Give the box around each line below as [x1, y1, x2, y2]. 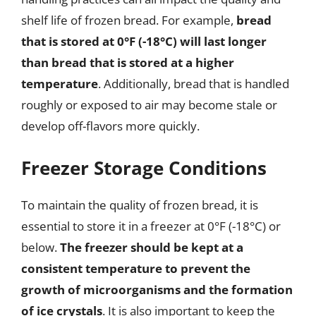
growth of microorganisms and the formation [21, 281, 293, 298]
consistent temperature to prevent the [21, 260, 250, 276]
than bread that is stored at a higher [21, 54, 234, 71]
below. [21, 238, 60, 255]
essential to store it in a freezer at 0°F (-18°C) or [21, 217, 281, 234]
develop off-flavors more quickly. [21, 118, 200, 134]
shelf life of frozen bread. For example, [21, 12, 236, 28]
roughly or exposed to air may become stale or [21, 97, 277, 113]
